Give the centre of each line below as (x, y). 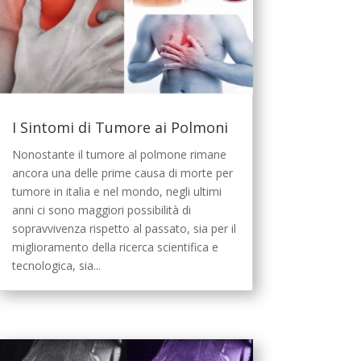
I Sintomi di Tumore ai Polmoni (120, 128)
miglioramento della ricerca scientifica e (115, 247)
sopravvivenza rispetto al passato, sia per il (124, 229)
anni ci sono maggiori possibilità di (101, 210)
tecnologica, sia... (56, 266)
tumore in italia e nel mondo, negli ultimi (116, 192)
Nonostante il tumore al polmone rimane (119, 155)
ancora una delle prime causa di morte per (122, 173)
